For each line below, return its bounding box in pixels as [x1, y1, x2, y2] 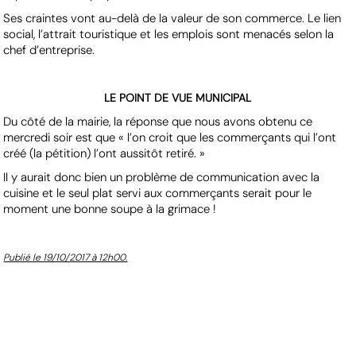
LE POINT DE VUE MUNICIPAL [104, 91, 252, 106]
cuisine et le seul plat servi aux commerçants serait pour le [3, 185, 312, 202]
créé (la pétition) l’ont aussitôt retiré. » [3, 145, 206, 162]
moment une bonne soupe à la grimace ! [3, 201, 217, 218]
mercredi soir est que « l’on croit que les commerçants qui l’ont [3, 130, 337, 146]
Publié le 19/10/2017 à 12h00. [3, 251, 128, 265]
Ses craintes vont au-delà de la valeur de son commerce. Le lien [3, 10, 342, 27]
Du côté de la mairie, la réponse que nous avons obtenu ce [3, 114, 313, 130]
